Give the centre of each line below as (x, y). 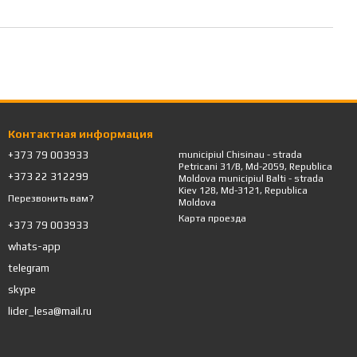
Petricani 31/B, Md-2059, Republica (255, 167)
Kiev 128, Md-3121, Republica (243, 190)
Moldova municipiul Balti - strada (198, 178)
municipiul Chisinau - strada (240, 155)
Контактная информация (80, 134)
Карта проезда (212, 218)
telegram (29, 268)
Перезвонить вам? (51, 198)
